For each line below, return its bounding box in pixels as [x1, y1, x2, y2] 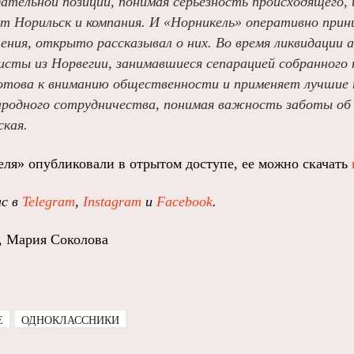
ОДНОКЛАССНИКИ [21, 314, 119, 326]
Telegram [22, 194, 75, 209]
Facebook [156, 194, 213, 209]
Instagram [83, 194, 141, 209]
